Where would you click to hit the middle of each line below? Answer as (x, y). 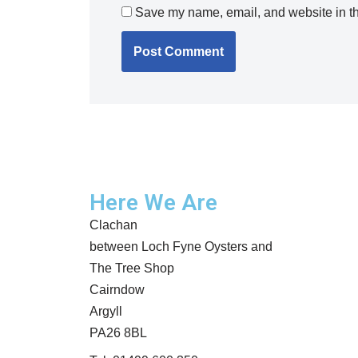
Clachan (113, 225)
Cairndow (117, 290)
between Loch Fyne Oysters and (181, 247)
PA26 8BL (118, 333)
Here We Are (153, 203)
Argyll (106, 311)
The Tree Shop (132, 268)
